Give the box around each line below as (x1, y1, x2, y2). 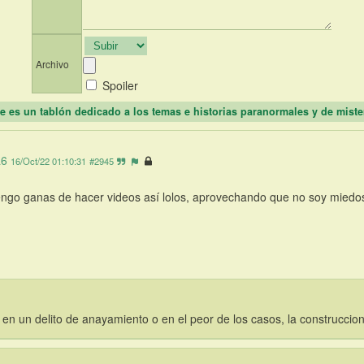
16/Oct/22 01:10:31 (11, 154, 86, 168)
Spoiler (102, 76, 138, 93)
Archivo (36, 57, 69, 71)
